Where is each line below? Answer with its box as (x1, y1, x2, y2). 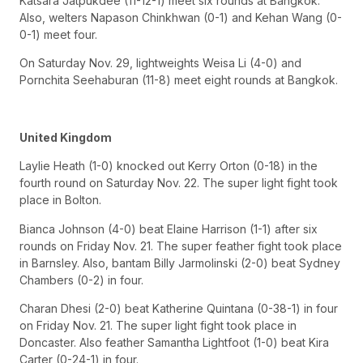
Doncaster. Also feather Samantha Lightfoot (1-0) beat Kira (19, 335, 329, 350)
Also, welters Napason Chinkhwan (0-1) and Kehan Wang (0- (19, 10, 342, 24)
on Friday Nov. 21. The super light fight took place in (19, 318, 297, 333)
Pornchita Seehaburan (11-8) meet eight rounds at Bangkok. (19, 73, 338, 88)
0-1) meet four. (19, 27, 97, 41)
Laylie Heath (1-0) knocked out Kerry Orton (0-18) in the (19, 159, 318, 173)
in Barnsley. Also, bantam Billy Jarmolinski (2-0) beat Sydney (19, 255, 340, 270)
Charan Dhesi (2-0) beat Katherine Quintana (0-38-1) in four (19, 301, 338, 316)
